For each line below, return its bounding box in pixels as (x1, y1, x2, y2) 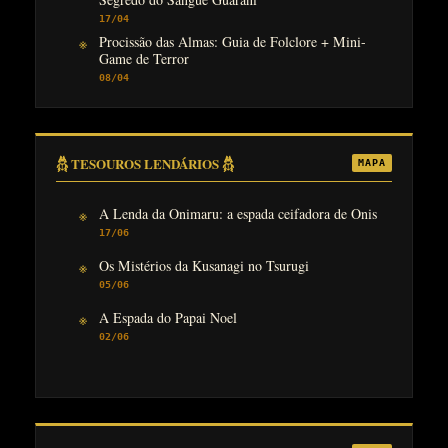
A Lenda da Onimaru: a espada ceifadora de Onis (98, 203, 377, 223)
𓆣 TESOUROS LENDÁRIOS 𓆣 (56, 154, 234, 174)
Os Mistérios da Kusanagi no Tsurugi (98, 255, 309, 275)
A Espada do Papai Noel (98, 307, 237, 327)
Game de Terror (98, 48, 189, 68)
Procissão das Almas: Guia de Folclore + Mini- (98, 31, 366, 51)
